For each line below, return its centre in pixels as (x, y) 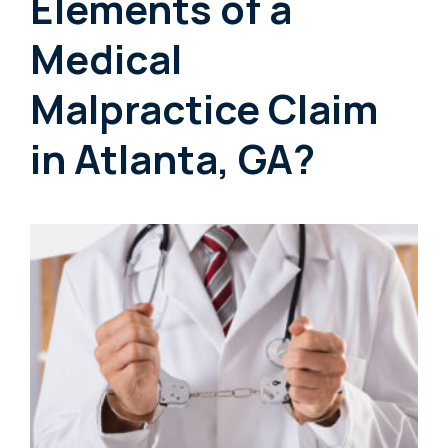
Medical (106, 58)
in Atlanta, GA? (172, 158)
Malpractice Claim (204, 108)
